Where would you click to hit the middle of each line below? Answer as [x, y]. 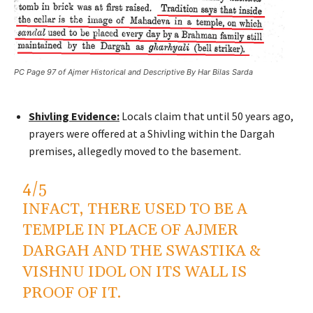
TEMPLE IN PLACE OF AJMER [131, 230]
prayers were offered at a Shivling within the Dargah [152, 133]
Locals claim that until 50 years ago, [206, 116]
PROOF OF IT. [72, 293]
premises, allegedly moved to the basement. [135, 151]
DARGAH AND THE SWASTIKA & [142, 251]
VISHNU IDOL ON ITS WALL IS [135, 272]
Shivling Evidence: [74, 116]
